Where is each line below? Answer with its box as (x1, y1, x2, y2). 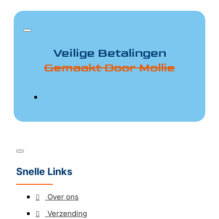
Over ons (47, 192, 79, 201)
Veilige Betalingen (53, 45, 166, 61)
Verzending (47, 209, 87, 218)
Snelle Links (16, 166, 72, 177)
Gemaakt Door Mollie (44, 60, 175, 75)
